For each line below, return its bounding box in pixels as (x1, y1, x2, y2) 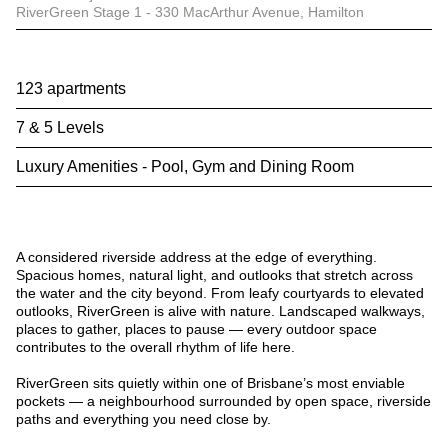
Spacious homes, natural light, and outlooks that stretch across (16, 267, 413, 283)
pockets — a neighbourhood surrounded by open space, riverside (16, 393, 431, 409)
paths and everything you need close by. (16, 411, 271, 427)
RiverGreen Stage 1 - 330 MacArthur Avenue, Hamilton (16, 4, 364, 20)
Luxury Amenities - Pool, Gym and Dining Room (16, 158, 354, 175)
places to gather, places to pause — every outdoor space (16, 321, 377, 337)
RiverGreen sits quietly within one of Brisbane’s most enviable (16, 375, 405, 391)
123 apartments (16, 80, 126, 97)
